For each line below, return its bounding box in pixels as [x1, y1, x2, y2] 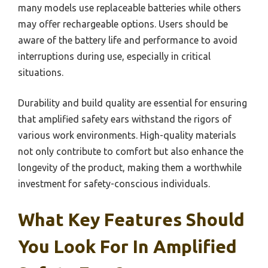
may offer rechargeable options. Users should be [18, 18, 228, 29]
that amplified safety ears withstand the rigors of [18, 113, 232, 124]
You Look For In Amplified [18, 236, 237, 257]
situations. [18, 66, 63, 78]
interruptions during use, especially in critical [18, 50, 211, 62]
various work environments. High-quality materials [18, 129, 236, 141]
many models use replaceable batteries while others [18, 2, 241, 13]
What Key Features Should [18, 209, 245, 230]
